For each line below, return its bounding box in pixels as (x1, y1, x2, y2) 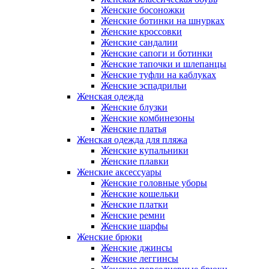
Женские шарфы (101, 220, 168, 231)
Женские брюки (77, 231, 142, 242)
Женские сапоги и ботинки (101, 47, 213, 58)
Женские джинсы (101, 242, 172, 253)
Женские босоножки (101, 4, 185, 15)
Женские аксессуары (77, 166, 162, 177)
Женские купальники (101, 145, 189, 156)
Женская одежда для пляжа (77, 134, 187, 145)
